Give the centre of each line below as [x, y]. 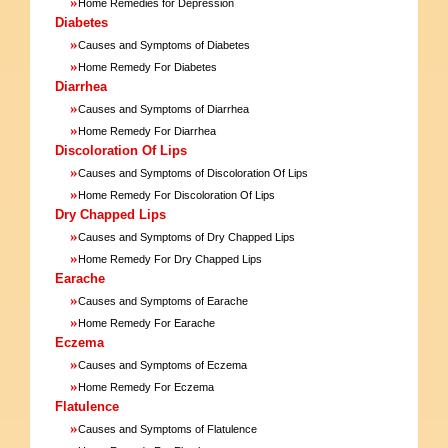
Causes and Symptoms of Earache [163, 300]
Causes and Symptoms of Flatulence [167, 428]
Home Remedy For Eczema [146, 386]
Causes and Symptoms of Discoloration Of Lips [193, 172]
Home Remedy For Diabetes [147, 66]
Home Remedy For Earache [146, 322]
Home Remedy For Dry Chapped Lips [170, 258]
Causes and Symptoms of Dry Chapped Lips [186, 236]
